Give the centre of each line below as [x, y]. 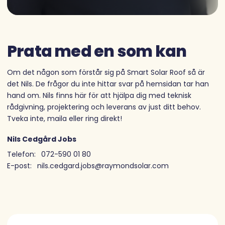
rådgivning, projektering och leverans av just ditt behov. [104, 107]
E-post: [19, 166]
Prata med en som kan [97, 51]
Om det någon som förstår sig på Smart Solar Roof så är [106, 72]
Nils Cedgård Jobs [42, 139]
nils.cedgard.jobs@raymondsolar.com [103, 166]
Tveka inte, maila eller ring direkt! [65, 118]
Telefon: [21, 154]
